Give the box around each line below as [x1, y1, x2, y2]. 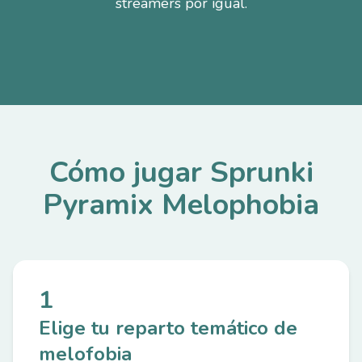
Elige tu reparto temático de [39, 315, 297, 341]
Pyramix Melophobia [43, 185, 319, 225]
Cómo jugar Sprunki [48, 153, 314, 192]
